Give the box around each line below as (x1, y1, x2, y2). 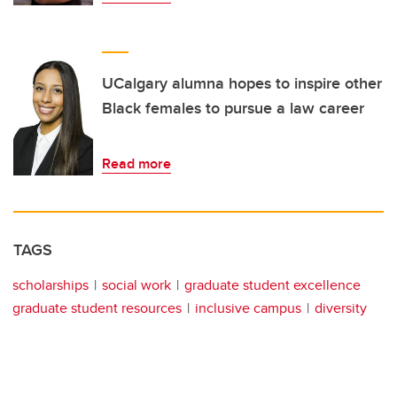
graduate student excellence (184, 275, 361, 296)
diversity (315, 298, 367, 319)
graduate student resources (12, 298, 182, 319)
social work (102, 275, 171, 296)
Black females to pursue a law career (102, 97, 364, 121)
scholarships (12, 275, 89, 296)
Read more (102, 153, 171, 175)
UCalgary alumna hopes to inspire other (102, 72, 382, 96)
